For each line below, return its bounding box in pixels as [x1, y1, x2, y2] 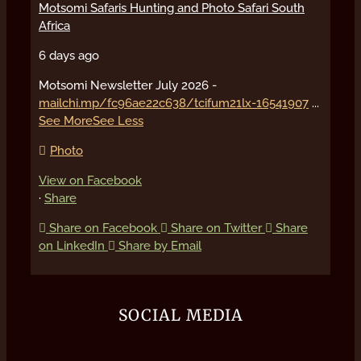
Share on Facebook [48, 220, 157, 235]
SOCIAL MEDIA [118, 305, 243, 325]
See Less [92, 113, 143, 128]
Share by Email [118, 238, 201, 253]
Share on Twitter [170, 220, 262, 235]
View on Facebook [38, 172, 142, 188]
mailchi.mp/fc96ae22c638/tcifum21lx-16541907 [38, 95, 309, 110]
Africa [38, 18, 70, 33]
